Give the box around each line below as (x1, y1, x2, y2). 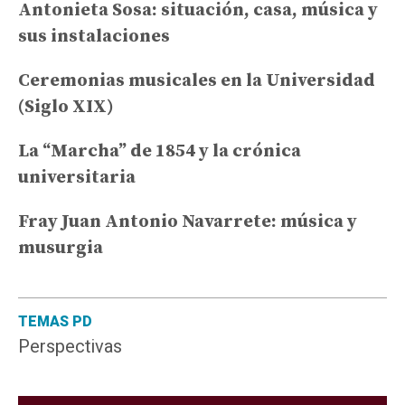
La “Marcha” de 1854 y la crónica (18, 139, 301, 163)
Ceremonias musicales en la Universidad (18, 69, 375, 92)
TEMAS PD (18, 310, 92, 333)
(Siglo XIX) (18, 95, 114, 118)
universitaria (18, 165, 136, 189)
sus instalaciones (18, 24, 170, 48)
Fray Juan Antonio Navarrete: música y (18, 210, 357, 233)
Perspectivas (18, 333, 122, 360)
